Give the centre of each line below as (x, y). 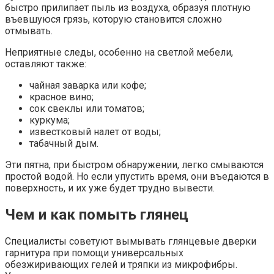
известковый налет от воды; (95, 131)
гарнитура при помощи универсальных (94, 253)
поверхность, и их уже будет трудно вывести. (110, 188)
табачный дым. (64, 143)
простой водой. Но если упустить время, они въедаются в (137, 176)
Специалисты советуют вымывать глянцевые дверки (131, 241)
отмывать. (29, 31)
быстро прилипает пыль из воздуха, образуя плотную (128, 7)
